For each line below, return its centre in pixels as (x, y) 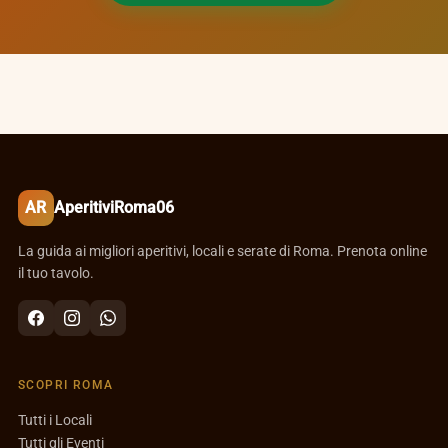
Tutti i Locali (54, 420)
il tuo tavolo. (55, 273)
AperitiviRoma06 (113, 207)
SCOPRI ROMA (65, 385)
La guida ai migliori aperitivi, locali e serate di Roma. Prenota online (222, 251)
